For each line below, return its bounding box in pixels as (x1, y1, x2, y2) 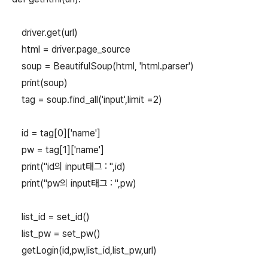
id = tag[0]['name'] (12, 127, 105, 139)
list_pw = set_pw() (12, 228, 100, 239)
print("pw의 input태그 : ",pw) (12, 178, 136, 189)
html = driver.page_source (12, 44, 130, 55)
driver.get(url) (12, 27, 78, 38)
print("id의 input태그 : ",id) (12, 161, 126, 172)
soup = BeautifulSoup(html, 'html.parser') (12, 60, 194, 72)
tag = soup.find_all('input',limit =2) (12, 94, 162, 105)
